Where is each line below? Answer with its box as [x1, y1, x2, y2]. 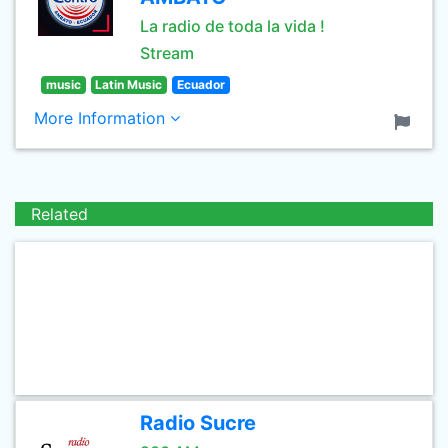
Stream [140, 43, 194, 63]
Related [31, 204, 88, 224]
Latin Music [95, 77, 163, 92]
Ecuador [176, 77, 225, 92]
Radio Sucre [140, 411, 256, 435]
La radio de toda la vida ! [140, 16, 325, 36]
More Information [34, 108, 170, 128]
